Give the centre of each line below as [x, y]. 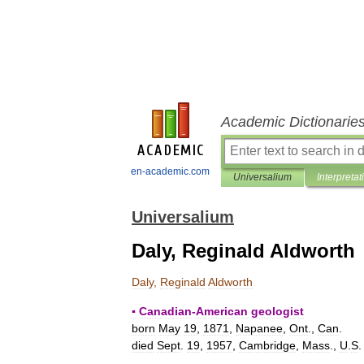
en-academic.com [170, 171]
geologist [277, 311]
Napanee [259, 328]
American [222, 311]
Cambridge [267, 345]
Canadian [165, 311]
